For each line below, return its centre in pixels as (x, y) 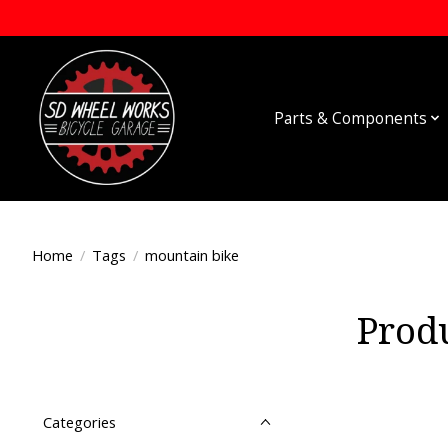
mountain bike (191, 254)
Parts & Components (350, 118)
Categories (79, 422)
